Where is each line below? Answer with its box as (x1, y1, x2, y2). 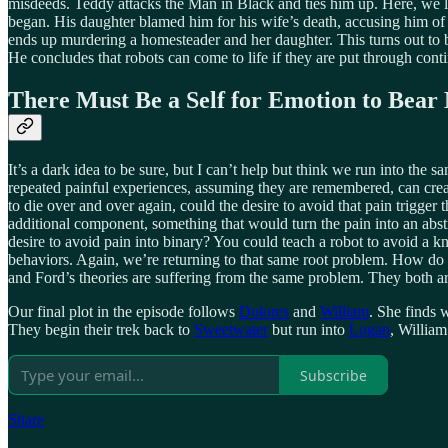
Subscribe (300, 365, 367, 385)
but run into (268, 321, 349, 339)
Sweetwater (194, 321, 268, 339)
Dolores (239, 303, 289, 321)
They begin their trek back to (8, 321, 194, 339)
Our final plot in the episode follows (8, 303, 239, 321)
